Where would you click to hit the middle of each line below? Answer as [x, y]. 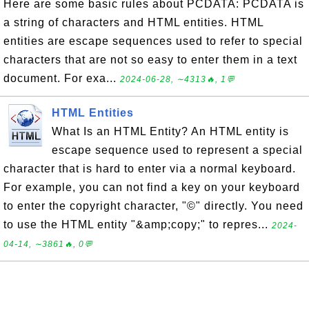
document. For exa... [62, 78]
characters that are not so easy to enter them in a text [150, 60]
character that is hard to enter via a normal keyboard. [150, 169]
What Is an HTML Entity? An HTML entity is [170, 131]
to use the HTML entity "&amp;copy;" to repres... [138, 225]
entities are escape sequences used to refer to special [153, 41]
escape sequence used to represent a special [177, 150]
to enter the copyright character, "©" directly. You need [153, 206]
